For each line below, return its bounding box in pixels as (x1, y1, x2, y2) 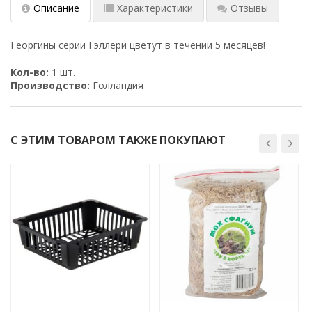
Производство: (10, 78, 90, 92)
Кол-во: (10, 65, 49, 79)
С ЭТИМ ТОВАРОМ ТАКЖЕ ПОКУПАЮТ (10, 132, 226, 148)
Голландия (90, 78, 143, 92)
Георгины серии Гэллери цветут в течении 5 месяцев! (10, 38, 265, 52)
